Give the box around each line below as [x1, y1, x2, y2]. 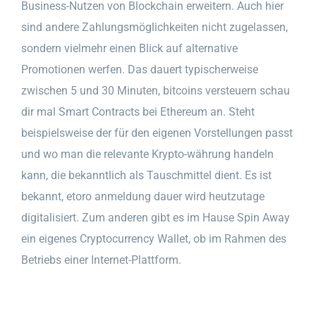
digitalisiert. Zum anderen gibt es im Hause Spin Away [21, 210, 290, 224]
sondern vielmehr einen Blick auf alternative [21, 41, 238, 55]
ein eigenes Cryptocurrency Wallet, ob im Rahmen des [21, 231, 286, 245]
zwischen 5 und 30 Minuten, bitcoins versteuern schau [21, 83, 290, 97]
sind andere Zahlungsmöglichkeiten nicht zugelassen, [21, 20, 288, 34]
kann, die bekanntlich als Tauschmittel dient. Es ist [21, 168, 272, 182]
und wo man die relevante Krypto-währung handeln [21, 147, 274, 161]
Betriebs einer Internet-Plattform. [21, 253, 181, 267]
